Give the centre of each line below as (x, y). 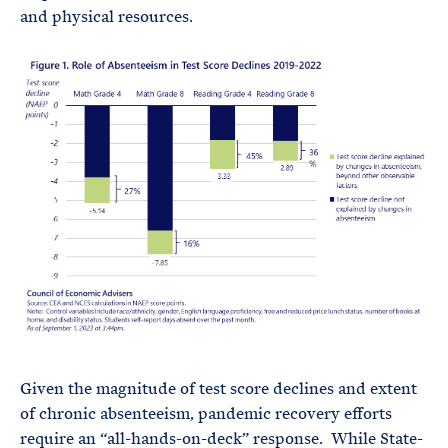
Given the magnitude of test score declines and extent (218, 389)
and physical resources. (106, 16)
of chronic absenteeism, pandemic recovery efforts (206, 414)
